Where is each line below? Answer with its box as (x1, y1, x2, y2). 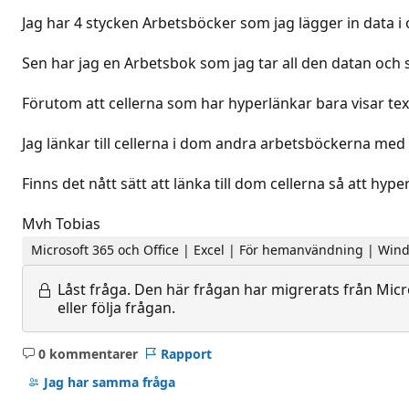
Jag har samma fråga (43, 373, 175, 392)
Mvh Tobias (22, 214, 100, 234)
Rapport (160, 344, 212, 362)
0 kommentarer (37, 344, 138, 362)
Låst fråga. (58, 278, 131, 299)
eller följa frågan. (58, 297, 175, 318)
